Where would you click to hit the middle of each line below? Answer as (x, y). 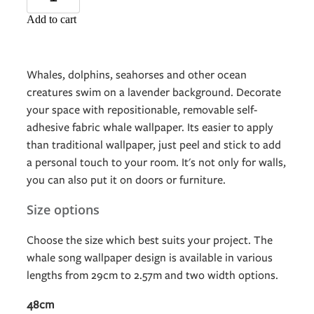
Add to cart (52, 20)
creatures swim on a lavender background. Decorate (154, 93)
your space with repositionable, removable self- (142, 110)
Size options (63, 210)
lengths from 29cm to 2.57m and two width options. (152, 275)
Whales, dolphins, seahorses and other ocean (137, 75)
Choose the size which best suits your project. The (150, 240)
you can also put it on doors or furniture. (126, 180)
